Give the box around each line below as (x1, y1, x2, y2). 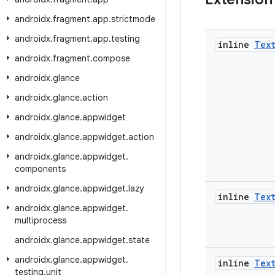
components (15, 163, 66, 174)
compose (93, 53, 130, 64)
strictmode (111, 14, 155, 25)
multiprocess (15, 215, 66, 226)
